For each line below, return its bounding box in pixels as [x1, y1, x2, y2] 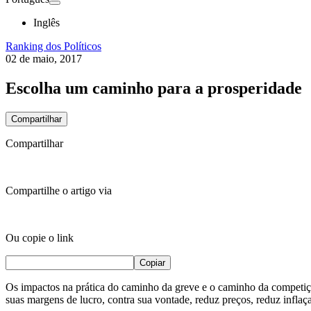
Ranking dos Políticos [6, 40, 101, 52]
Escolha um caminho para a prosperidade [6, 78, 302, 97]
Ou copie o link [6, 231, 74, 244]
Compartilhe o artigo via [6, 184, 112, 196]
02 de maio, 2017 [6, 53, 82, 65]
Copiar [140, 257, 165, 268]
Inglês [33, 17, 60, 28]
